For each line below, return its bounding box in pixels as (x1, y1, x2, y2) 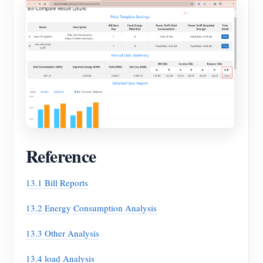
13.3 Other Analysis (26, 227, 99, 240)
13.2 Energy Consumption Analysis (26, 202, 157, 214)
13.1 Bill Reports (26, 177, 88, 189)
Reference (26, 143, 96, 169)
